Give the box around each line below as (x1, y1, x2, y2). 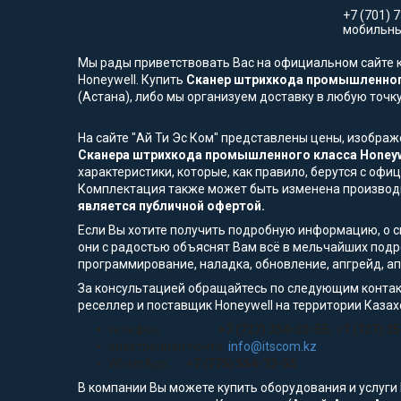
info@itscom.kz (228, 339, 317, 354)
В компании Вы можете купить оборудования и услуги (78, 380, 397, 396)
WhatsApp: (108, 356, 186, 371)
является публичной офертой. (78, 199, 265, 214)
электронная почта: (108, 339, 228, 354)
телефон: (108, 322, 213, 337)
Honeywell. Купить (78, 73, 186, 88)
